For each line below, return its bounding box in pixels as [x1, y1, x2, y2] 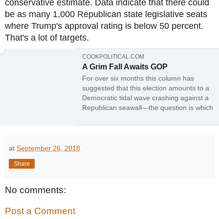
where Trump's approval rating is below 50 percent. [5, 21, 203, 31]
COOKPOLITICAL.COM [82, 53, 144, 60]
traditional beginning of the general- [82, 123, 192, 131]
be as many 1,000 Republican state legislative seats [5, 9, 207, 19]
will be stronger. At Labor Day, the [82, 113, 186, 121]
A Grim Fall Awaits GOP [82, 62, 168, 71]
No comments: [5, 184, 66, 195]
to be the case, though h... [82, 142, 163, 151]
